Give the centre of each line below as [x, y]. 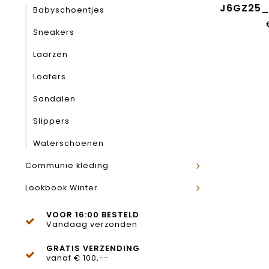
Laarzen [50, 54]
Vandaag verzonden [92, 224]
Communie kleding [67, 165]
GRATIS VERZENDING [93, 248]
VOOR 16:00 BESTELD [93, 215]
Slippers [51, 121]
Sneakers [54, 32]
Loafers [50, 77]
